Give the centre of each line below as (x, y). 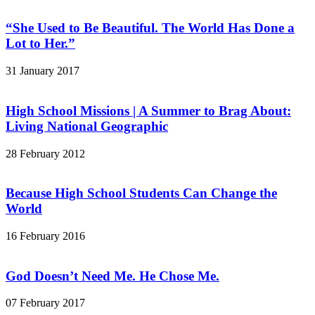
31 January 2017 (43, 71)
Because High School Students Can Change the (141, 193)
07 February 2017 (45, 303)
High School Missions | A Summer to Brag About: (148, 110)
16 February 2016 (45, 236)
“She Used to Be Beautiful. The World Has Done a (150, 28)
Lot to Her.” (40, 44)
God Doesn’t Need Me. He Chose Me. (112, 276)
